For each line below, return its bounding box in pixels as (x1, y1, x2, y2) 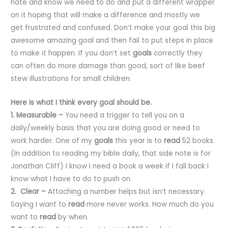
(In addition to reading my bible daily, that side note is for (11, 148, 211, 158)
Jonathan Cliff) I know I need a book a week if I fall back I (11, 161, 209, 171)
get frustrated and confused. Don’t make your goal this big (11, 23, 216, 33)
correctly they (152, 48, 203, 59)
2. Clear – (11, 186, 46, 196)
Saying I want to (11, 199, 69, 209)
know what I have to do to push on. (11, 174, 132, 184)
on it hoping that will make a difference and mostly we (11, 10, 201, 20)
